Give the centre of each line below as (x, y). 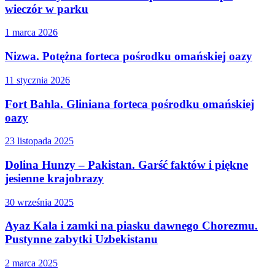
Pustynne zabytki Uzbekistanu (81, 239)
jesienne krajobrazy (54, 178)
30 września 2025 (39, 202)
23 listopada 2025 (39, 141)
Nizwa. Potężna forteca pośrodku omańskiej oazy (129, 56)
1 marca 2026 (31, 33)
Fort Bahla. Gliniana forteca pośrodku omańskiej (130, 104)
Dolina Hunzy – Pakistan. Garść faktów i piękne (126, 165)
